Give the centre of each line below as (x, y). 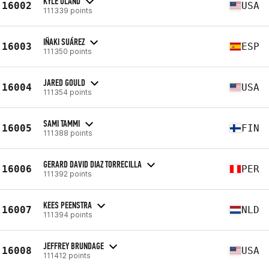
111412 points (67, 255)
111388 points (68, 133)
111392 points (68, 174)
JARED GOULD (64, 82)
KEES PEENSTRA (68, 205)
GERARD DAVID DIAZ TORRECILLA (92, 164)
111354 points (68, 92)
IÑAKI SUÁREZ (64, 41)
